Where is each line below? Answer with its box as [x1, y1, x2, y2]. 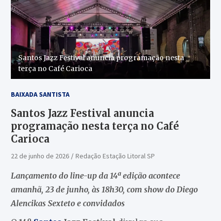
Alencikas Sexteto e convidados [10, 198, 125, 208]
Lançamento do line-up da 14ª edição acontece [10, 170, 180, 181]
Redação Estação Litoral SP [75, 151, 155, 160]
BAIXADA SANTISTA [10, 89, 70, 99]
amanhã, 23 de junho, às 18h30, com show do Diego [10, 184, 198, 194]
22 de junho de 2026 [10, 151, 69, 160]
